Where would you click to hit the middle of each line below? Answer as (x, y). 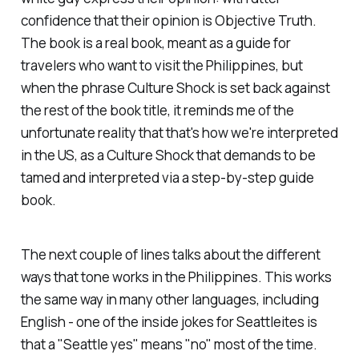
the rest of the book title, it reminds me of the (157, 110)
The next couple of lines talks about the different (170, 255)
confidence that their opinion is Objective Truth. (168, 20)
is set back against (272, 87)
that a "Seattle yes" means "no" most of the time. (169, 345)
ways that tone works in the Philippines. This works (176, 277)
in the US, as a (63, 155)
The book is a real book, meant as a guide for (155, 42)
